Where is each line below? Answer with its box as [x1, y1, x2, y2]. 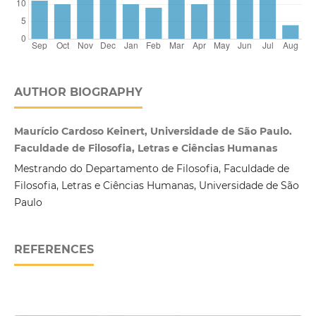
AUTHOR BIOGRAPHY [13, 85, 142, 99]
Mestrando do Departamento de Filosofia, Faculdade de [13, 162, 289, 175]
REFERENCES [13, 242, 94, 256]
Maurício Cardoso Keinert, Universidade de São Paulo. [13, 124, 292, 138]
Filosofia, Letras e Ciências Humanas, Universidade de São [13, 178, 299, 192]
